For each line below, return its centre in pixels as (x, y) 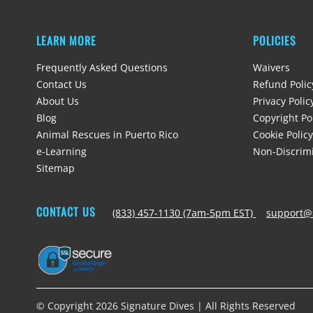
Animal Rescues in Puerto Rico (107, 135)
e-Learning (61, 152)
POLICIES (274, 41)
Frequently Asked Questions (102, 68)
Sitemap (56, 168)
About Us (58, 101)
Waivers (271, 68)
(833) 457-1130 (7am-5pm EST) (184, 213)
